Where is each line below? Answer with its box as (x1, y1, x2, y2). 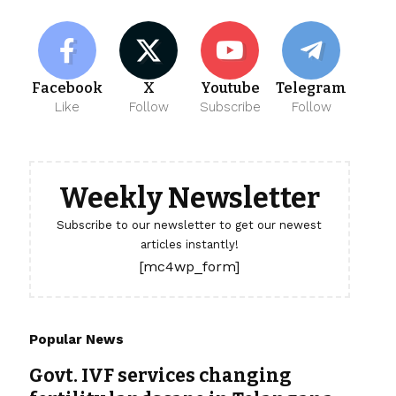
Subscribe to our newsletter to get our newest (57, 218, 323, 232)
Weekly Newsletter (58, 181, 320, 216)
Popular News (28, 331, 124, 348)
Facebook (32, 80, 103, 97)
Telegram (276, 80, 347, 97)
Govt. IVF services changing (28, 364, 292, 388)
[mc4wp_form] (139, 258, 240, 276)
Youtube (200, 80, 260, 97)
